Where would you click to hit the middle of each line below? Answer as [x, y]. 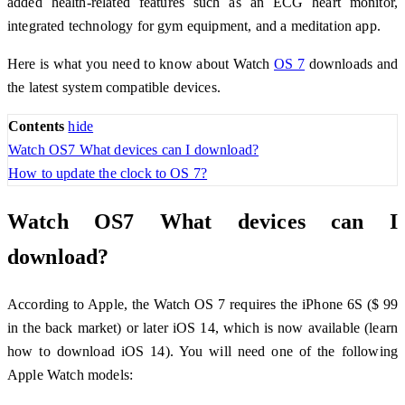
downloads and [352, 63]
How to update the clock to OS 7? [108, 173]
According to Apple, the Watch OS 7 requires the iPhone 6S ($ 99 [202, 304]
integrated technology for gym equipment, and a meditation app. [194, 25]
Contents [37, 126]
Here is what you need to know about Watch [141, 63]
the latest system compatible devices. [114, 87]
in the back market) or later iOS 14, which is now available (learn [202, 327]
